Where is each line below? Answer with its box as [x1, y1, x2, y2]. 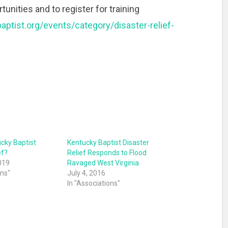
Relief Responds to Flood [67, 149, 147, 157]
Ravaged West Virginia [67, 159, 139, 167]
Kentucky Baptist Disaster [67, 138, 149, 147]
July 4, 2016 [67, 169, 105, 178]
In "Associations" [67, 179, 120, 188]
